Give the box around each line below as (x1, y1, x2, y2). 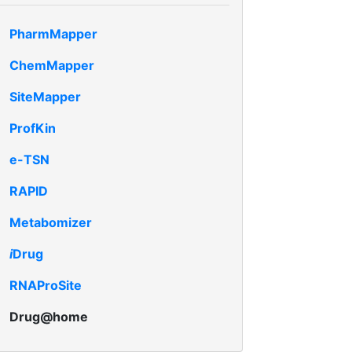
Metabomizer (9, 214, 92, 230)
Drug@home (9, 309, 88, 324)
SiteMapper (9, 89, 81, 104)
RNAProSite (9, 277, 82, 293)
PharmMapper (9, 26, 97, 42)
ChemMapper (9, 57, 94, 73)
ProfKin (9, 120, 56, 136)
